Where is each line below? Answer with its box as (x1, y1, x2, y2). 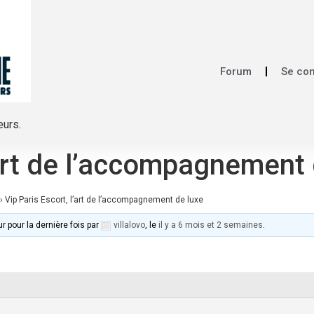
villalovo (114, 220, 146, 231)
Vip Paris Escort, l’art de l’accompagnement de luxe (5, 195, 203, 205)
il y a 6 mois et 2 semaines (158, 220, 264, 231)
